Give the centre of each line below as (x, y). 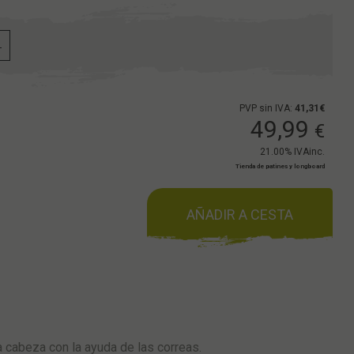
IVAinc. (310, 152)
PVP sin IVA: (267, 108)
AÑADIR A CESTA (240, 215)
